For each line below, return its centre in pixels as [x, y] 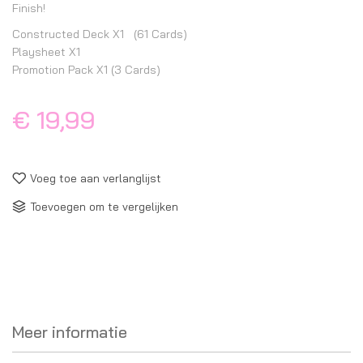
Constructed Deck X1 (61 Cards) [100, 34]
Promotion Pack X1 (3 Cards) [86, 70]
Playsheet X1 [46, 52]
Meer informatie [70, 332]
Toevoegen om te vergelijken [104, 207]
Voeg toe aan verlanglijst [96, 178]
